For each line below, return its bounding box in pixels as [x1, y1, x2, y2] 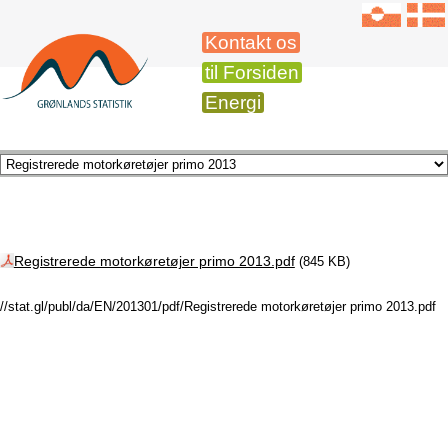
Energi [205, 92, 261, 113]
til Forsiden [205, 62, 299, 83]
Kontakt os [205, 32, 297, 53]
